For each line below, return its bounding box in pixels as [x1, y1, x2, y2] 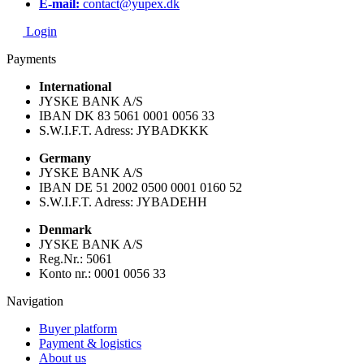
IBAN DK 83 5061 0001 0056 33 [39, 109, 214, 123]
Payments [6, 52, 56, 67]
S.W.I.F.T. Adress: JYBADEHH [39, 195, 207, 210]
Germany [39, 151, 91, 166]
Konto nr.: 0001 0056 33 [39, 266, 166, 281]
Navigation [6, 294, 63, 309]
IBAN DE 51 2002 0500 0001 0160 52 [39, 180, 242, 195]
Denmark [39, 223, 92, 237]
